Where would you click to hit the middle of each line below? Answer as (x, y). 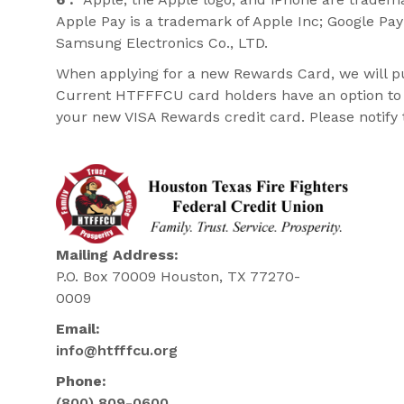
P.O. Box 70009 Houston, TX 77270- (178, 277)
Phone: (81, 381)
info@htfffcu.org (117, 351)
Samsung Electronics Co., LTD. (162, 43)
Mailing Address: (117, 255)
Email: (78, 329)
